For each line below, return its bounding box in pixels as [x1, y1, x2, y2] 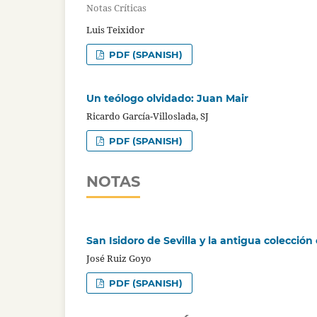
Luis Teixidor [86, 23, 144, 37]
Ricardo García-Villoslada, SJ [86, 110, 209, 123]
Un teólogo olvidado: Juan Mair [86, 92, 248, 105]
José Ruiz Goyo [86, 252, 151, 265]
